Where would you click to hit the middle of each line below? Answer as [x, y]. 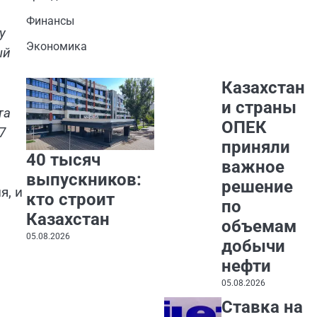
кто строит [70, 199]
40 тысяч [63, 160]
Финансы [50, 21]
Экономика [56, 47]
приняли [256, 147]
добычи [254, 246]
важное [253, 167]
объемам [259, 226]
